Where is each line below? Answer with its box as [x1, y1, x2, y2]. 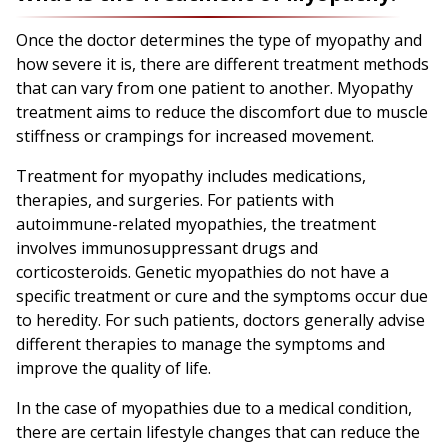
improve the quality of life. [16, 357, 215, 380]
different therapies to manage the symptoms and [16, 333, 385, 356]
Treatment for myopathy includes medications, [16, 165, 366, 188]
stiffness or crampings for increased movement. [16, 125, 378, 148]
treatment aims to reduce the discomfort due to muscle [16, 101, 428, 124]
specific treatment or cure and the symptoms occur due [16, 285, 428, 308]
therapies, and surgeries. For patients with [16, 189, 334, 212]
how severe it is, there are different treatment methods [16, 53, 429, 76]
